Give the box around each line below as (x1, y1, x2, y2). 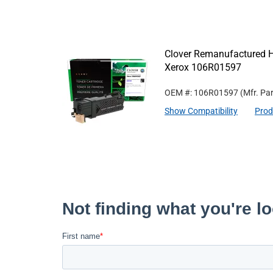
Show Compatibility (165, 106, 238, 116)
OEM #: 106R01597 (165, 88, 238, 97)
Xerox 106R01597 (165, 62, 241, 73)
